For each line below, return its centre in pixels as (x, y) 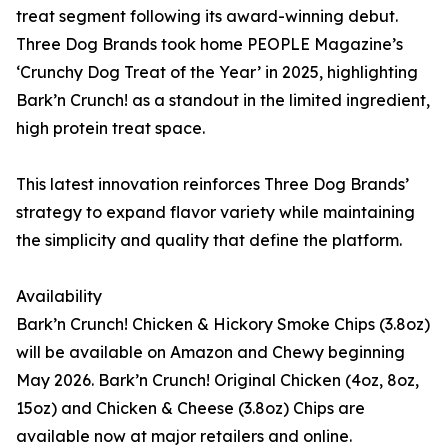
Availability (59, 296)
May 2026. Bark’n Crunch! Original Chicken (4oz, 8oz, (217, 380)
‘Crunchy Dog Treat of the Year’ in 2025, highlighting (217, 72)
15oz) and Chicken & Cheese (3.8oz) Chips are (190, 408)
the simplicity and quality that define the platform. (209, 240)
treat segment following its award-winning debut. (207, 16)
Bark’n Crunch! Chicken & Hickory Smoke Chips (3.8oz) (223, 324)
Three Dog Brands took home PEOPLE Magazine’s (209, 44)
